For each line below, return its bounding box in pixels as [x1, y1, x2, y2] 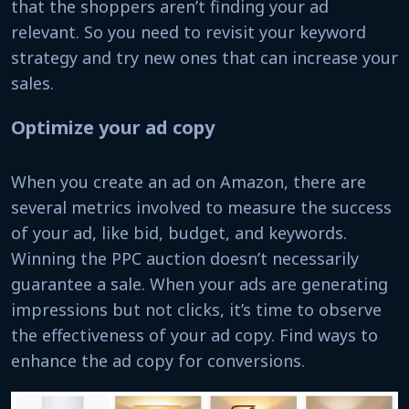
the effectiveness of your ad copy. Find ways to [11, 324, 378, 346]
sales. [11, 72, 58, 94]
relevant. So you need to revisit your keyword [11, 21, 366, 43]
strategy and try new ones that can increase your [11, 47, 398, 68]
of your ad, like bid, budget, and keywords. [11, 222, 347, 244]
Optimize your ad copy [11, 115, 215, 140]
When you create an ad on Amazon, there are [11, 171, 366, 193]
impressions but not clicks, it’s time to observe [11, 299, 382, 320]
